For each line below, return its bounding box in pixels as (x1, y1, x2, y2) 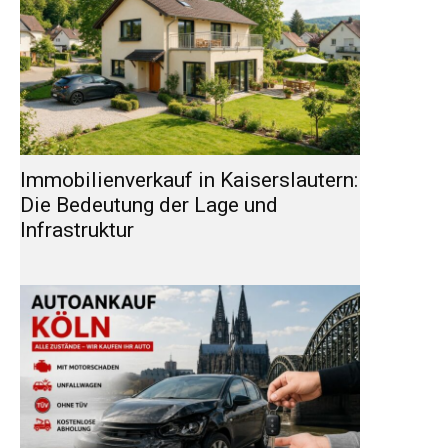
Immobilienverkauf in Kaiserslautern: (20, 168, 358, 193)
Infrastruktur (20, 218, 134, 243)
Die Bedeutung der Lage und (20, 193, 278, 218)
